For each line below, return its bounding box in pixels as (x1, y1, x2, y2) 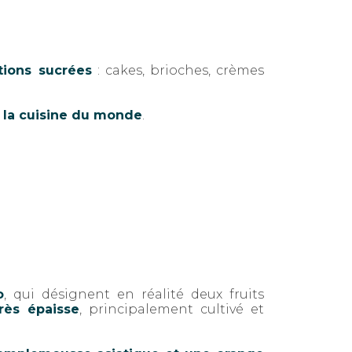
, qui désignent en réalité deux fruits (4, 287, 264, 302)
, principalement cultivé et (79, 302, 265, 317)
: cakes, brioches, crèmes (91, 63, 265, 79)
